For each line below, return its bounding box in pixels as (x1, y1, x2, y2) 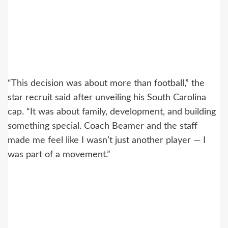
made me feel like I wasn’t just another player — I (8, 136, 206, 146)
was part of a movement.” (8, 150, 110, 160)
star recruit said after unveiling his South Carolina (8, 93, 206, 103)
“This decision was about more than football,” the (8, 79, 205, 89)
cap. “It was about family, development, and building (8, 107, 216, 117)
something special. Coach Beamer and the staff (8, 122, 197, 131)
